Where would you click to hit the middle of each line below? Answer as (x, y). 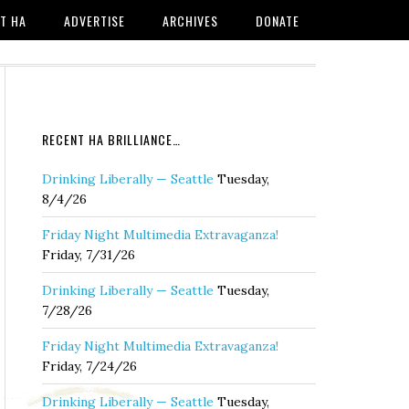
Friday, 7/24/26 (89, 366)
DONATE (278, 21)
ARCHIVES (190, 21)
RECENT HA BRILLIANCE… (111, 139)
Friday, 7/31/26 (89, 255)
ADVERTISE (94, 21)
